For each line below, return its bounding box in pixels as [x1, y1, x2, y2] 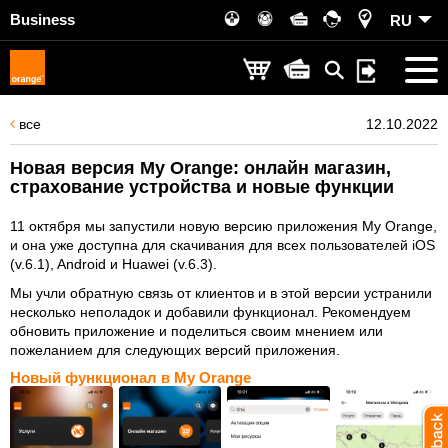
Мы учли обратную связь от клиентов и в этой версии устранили [10, 285, 432, 301]
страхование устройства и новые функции [10, 177, 394, 197]
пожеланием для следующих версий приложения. [10, 342, 340, 358]
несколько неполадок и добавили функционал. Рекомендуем [10, 304, 411, 320]
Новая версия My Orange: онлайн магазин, [10, 158, 391, 178]
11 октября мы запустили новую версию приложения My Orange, [10, 218, 437, 234]
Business [10, 11, 75, 28]
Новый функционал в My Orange [10, 369, 251, 386]
